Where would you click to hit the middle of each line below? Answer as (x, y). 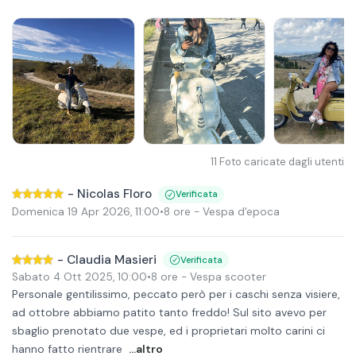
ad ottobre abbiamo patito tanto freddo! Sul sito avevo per (169, 312)
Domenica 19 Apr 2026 (71, 211)
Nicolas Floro (114, 194)
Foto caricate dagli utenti (282, 162)
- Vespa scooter (222, 277)
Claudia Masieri (112, 259)
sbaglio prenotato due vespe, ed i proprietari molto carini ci (168, 330)
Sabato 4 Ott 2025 (62, 277)
